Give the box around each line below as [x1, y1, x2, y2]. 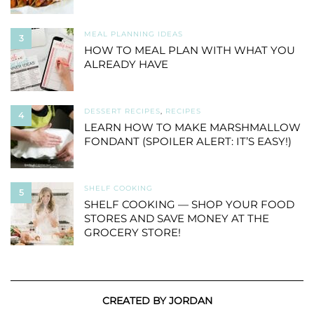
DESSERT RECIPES [84, 107, 161, 116]
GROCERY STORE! [84, 226, 181, 240]
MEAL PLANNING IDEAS [84, 29, 183, 39]
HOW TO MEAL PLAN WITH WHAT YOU [84, 43, 295, 57]
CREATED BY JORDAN [102, 294, 212, 308]
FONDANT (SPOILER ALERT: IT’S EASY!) [84, 135, 292, 149]
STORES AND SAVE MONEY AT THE [84, 212, 269, 226]
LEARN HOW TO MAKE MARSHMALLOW [84, 121, 301, 135]
